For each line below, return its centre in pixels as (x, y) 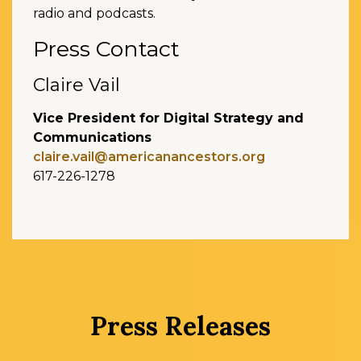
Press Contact (106, 49)
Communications (92, 138)
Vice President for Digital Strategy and (168, 118)
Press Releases (180, 326)
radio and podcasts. (94, 14)
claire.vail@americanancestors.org (149, 157)
